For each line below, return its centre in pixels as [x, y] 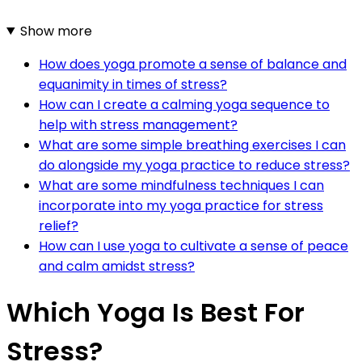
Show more [56, 31]
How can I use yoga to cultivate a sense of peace [194, 246]
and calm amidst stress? [117, 266]
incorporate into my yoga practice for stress [181, 205]
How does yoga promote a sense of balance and [193, 64]
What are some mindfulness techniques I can [181, 185]
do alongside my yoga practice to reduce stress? [194, 165]
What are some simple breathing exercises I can [192, 145]
